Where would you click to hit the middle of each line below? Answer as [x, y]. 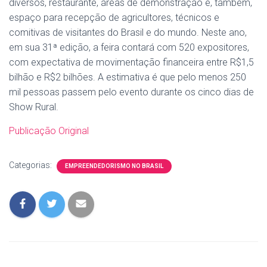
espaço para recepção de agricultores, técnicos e [114, 18]
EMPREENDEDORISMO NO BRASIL [114, 166]
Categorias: [31, 165]
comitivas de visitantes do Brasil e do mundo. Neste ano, [128, 32]
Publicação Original [49, 131]
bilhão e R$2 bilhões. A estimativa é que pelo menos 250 [128, 77]
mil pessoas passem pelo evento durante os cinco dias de [131, 92]
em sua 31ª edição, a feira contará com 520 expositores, [129, 47]
